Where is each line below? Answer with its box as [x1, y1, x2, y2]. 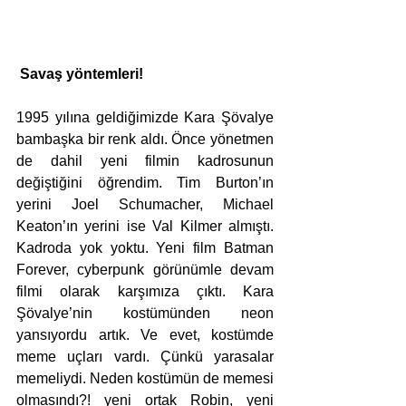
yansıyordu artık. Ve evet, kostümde [16, 327, 274, 343]
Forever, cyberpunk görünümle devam [16, 262, 274, 278]
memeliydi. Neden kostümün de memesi [16, 371, 274, 387]
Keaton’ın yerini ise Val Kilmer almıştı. [16, 218, 274, 235]
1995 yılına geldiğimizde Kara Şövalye [16, 110, 274, 126]
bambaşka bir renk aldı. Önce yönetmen [16, 131, 274, 148]
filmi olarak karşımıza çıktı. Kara [16, 284, 274, 300]
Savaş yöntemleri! [20, 66, 143, 82]
